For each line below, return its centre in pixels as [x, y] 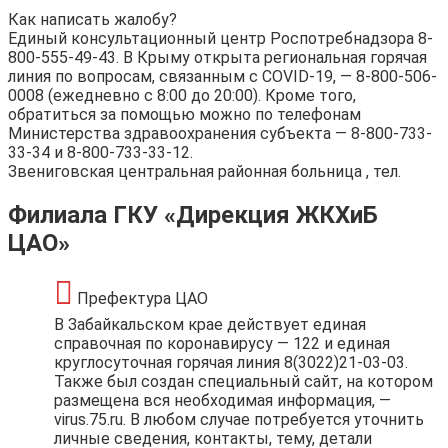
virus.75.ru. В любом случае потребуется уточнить [239, 419]
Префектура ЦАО [140, 298]
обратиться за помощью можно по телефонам [184, 114]
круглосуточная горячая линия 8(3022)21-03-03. [231, 362]
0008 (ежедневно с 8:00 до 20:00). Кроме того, [182, 95]
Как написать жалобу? [92, 19]
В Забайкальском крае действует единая [210, 324]
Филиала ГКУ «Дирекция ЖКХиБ [193, 214]
